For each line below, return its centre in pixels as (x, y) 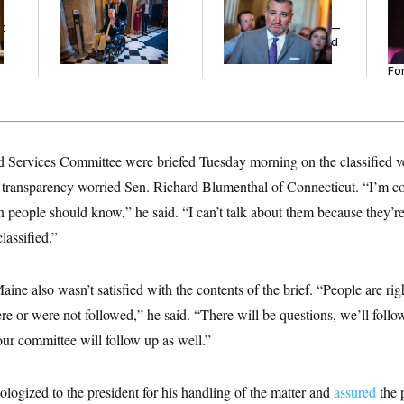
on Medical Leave (107, 28)
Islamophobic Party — (282, 28)
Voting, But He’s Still (112, 13)
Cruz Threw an (263, 13)
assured (355, 392)
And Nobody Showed (281, 42)
